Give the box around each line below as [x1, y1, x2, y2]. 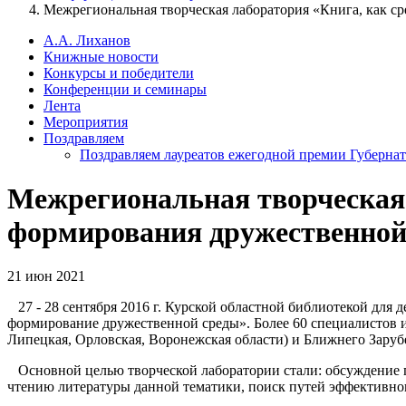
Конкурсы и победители [43, 64, 194, 81]
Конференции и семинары [43, 81, 207, 97]
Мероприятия [43, 113, 128, 130]
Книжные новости [43, 48, 159, 64]
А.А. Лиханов [43, 32, 130, 48]
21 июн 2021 [7, 268, 85, 285]
